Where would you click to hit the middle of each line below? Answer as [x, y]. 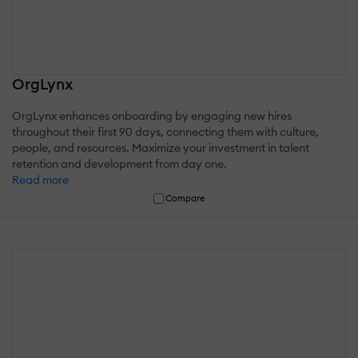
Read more [40, 180]
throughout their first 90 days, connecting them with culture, [165, 132]
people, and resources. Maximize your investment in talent [161, 148]
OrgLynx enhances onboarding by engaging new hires [152, 116]
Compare [185, 199]
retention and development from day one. [119, 164]
